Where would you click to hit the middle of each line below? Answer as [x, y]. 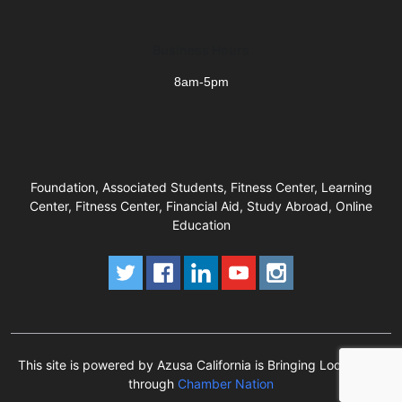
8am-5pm [201, 81]
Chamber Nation [226, 383]
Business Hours [201, 49]
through [153, 383]
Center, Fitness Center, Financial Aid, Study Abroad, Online [201, 205]
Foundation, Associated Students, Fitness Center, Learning [201, 187]
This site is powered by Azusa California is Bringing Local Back [201, 364]
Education [201, 224]
